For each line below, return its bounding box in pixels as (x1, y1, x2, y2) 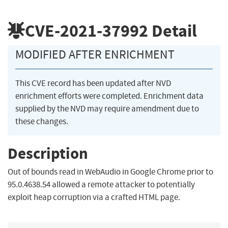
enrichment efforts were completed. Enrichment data (15, 91, 204, 102)
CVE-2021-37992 (25, 19, 148, 42)
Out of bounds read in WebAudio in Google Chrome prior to (8, 166, 213, 178)
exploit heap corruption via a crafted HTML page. (8, 192, 180, 203)
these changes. (15, 116, 68, 127)
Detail (148, 19, 197, 42)
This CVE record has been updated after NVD (15, 78, 171, 89)
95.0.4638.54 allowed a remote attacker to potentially (8, 179, 195, 190)
